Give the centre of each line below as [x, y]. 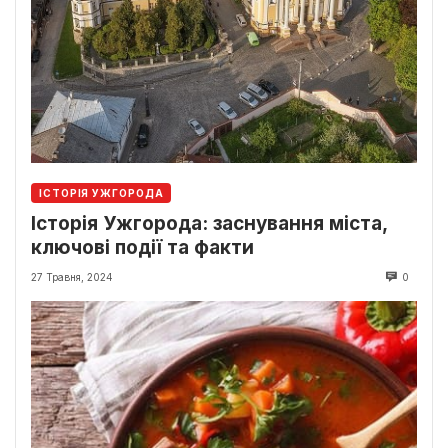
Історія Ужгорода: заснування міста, [209, 224]
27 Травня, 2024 [72, 277]
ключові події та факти [142, 248]
